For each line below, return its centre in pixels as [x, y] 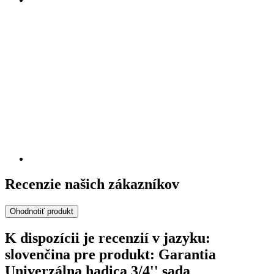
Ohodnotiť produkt [42, 212]
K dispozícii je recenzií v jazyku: [108, 238]
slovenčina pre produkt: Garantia [110, 255]
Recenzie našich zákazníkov [92, 184]
